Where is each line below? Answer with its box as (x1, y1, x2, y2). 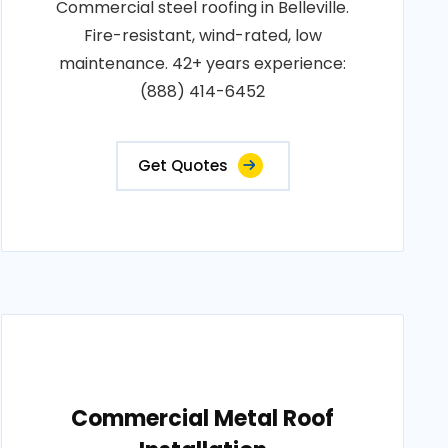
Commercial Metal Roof (71, 403, 335, 434)
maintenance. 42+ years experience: (59, 52, 347, 75)
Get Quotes (137, 155, 228, 176)
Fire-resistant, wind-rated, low (83, 24, 322, 47)
